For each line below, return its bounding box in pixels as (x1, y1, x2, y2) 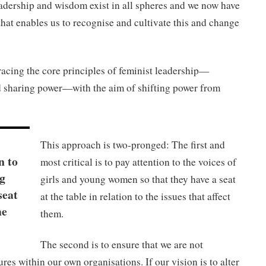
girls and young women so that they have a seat (40, 172, 236, 186)
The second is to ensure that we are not (40, 237, 203, 251)
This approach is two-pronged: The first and (40, 138, 225, 152)
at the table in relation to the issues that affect (40, 189, 230, 204)
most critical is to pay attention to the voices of (40, 155, 236, 169)
